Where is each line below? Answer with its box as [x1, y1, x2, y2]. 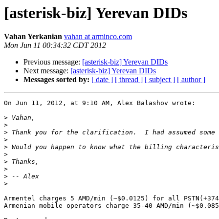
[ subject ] [145, 75, 175, 84]
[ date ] [91, 75, 113, 84]
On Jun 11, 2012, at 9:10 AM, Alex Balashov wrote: [4, 99, 196, 107]
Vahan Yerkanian [4, 32, 62, 41]
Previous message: [23, 58, 82, 66]
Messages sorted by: [23, 75, 89, 84]
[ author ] [177, 75, 205, 84]
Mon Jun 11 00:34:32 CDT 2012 [4, 41, 106, 50]
